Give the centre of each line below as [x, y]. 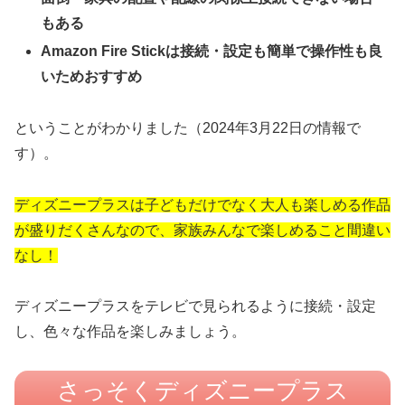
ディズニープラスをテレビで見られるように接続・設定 [195, 306]
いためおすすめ [92, 76]
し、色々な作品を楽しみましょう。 [130, 332]
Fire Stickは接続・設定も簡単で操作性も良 [242, 51]
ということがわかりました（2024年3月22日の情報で [188, 127]
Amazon [71, 51]
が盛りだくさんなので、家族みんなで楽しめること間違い [202, 230]
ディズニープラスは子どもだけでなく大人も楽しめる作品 [202, 204]
